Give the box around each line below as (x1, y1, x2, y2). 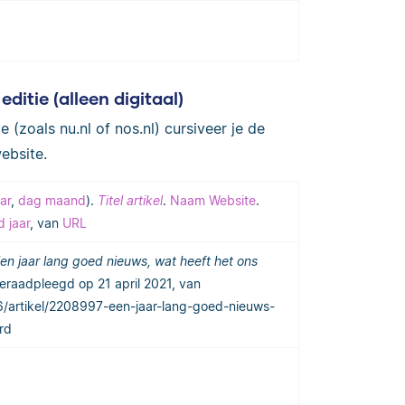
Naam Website (170, 193, 256, 209)
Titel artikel (98, 193, 163, 209)
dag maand (18, 193, 86, 209)
